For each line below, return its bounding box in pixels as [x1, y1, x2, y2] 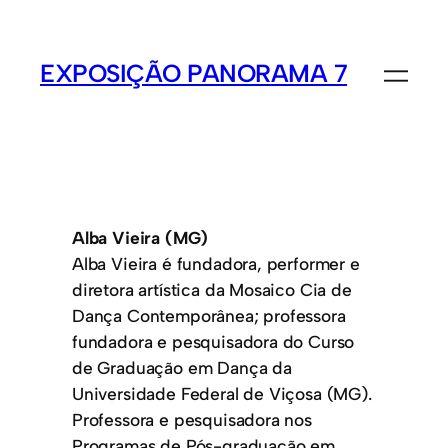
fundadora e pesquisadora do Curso [72, 330, 355, 352]
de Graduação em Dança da [72, 356, 292, 378]
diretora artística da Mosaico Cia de [72, 278, 352, 300]
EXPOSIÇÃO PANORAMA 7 [40, 57, 348, 88]
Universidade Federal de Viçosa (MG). [72, 382, 372, 404]
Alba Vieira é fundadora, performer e [72, 252, 360, 274]
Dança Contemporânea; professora [72, 304, 346, 326]
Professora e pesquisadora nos [72, 408, 312, 430]
